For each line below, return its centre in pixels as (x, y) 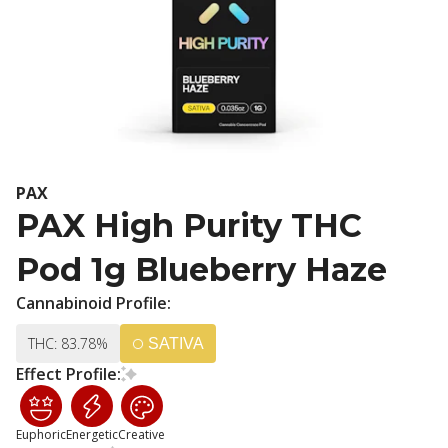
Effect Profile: (68, 374)
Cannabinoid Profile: (93, 303)
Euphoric (41, 434)
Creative (141, 434)
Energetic (92, 434)
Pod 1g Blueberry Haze (201, 269)
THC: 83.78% (68, 343)
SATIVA (176, 343)
